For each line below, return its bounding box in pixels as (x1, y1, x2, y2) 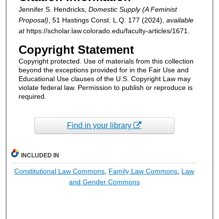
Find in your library (67, 121, 134, 130)
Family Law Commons (109, 167, 178, 175)
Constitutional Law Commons (14, 167, 105, 175)
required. (18, 92, 46, 100)
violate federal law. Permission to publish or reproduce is (18, 83, 193, 91)
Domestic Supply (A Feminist (88, 5, 177, 13)
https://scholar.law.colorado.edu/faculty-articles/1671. (24, 26, 190, 35)
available (166, 16, 194, 24)
